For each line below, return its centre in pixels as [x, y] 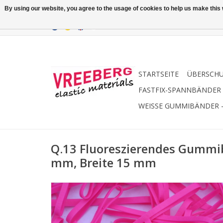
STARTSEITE [159, 74]
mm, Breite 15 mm [104, 163]
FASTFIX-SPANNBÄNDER [180, 90]
